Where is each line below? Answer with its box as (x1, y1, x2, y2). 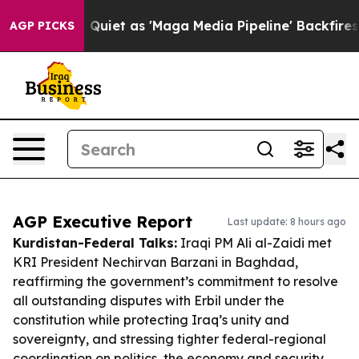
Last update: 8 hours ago (228, 216, 346, 228)
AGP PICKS (10, 18, 75, 33)
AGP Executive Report (13, 212, 192, 232)
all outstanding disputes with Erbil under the (13, 292, 284, 309)
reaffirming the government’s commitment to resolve (13, 273, 338, 289)
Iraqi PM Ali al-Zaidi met (177, 235, 332, 251)
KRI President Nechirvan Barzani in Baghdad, (13, 254, 298, 270)
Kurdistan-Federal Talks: (13, 235, 177, 251)
